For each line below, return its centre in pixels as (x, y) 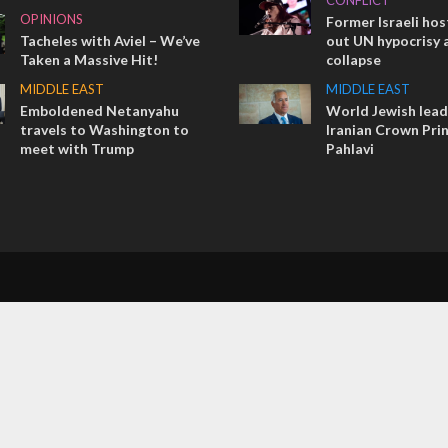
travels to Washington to (105, 129)
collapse (353, 59)
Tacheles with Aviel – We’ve (110, 40)
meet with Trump (77, 148)
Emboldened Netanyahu (100, 110)
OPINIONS (52, 19)
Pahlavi (349, 148)
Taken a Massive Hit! (89, 59)
